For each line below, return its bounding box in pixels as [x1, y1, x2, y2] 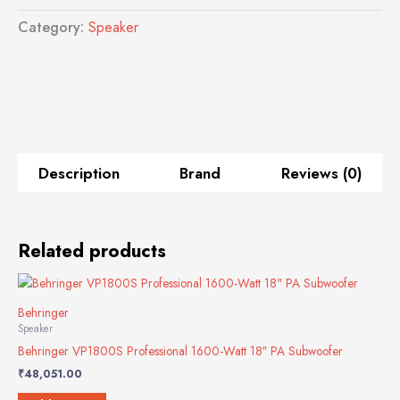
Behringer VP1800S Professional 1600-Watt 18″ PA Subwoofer [18, 341, 343, 360]
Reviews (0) [280, 162, 362, 184]
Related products [18, 237, 166, 264]
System [60, 57, 96, 76]
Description [37, 162, 120, 184]
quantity [60, 77, 99, 96]
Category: [18, 16, 88, 37]
